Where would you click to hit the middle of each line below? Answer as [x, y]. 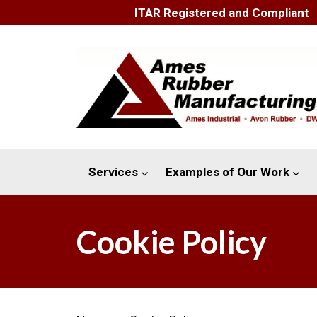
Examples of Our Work [227, 172]
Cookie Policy [172, 242]
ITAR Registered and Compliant [221, 12]
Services [113, 172]
